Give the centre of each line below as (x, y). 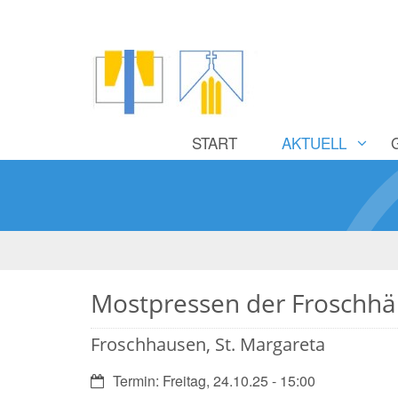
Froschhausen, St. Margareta (208, 344)
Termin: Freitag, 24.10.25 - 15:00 (214, 381)
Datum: (112, 380)
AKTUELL (314, 143)
